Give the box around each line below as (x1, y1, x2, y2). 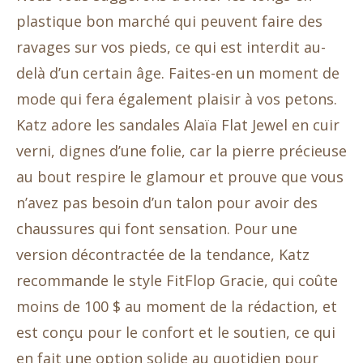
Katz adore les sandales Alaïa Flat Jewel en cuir (16, 115, 340, 135)
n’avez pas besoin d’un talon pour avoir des (16, 193, 318, 213)
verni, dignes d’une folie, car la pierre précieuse (16, 141, 347, 161)
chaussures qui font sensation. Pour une (16, 219, 297, 239)
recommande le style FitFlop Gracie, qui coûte (16, 271, 338, 291)
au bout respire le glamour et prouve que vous (16, 167, 344, 187)
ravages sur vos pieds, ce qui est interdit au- (16, 37, 326, 58)
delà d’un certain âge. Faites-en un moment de (16, 63, 340, 83)
